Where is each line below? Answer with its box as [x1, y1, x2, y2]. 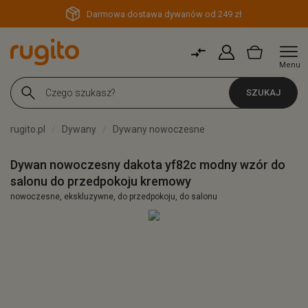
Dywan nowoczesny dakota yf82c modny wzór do [10, 157, 285, 172]
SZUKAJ [246, 87, 280, 98]
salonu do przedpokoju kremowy [10, 174, 191, 188]
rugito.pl [10, 124, 45, 135]
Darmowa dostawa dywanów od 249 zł [87, 9, 242, 19]
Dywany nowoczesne [113, 124, 205, 135]
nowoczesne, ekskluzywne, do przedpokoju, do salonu [10, 192, 217, 201]
